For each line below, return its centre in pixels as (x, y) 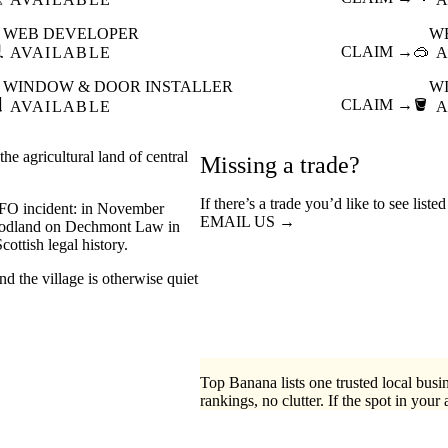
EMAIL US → (247, 221)
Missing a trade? (280, 164)
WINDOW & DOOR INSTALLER (117, 87)
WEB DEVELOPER (70, 33)
